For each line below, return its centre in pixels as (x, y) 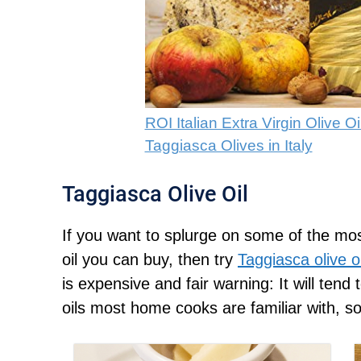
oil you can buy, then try (150, 260)
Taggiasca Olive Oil (155, 195)
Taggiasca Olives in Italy (228, 146)
